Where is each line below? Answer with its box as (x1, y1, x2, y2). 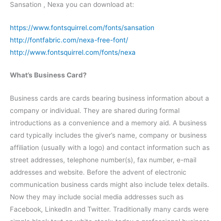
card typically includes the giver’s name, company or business (10, 131, 207, 140)
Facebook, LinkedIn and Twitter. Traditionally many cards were (10, 205, 209, 214)
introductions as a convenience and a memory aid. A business (10, 119, 207, 127)
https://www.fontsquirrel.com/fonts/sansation (10, 23, 154, 32)
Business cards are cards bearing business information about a (10, 94, 209, 103)
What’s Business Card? (10, 71, 87, 79)
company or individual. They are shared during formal (10, 107, 180, 115)
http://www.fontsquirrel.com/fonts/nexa (10, 48, 136, 56)
